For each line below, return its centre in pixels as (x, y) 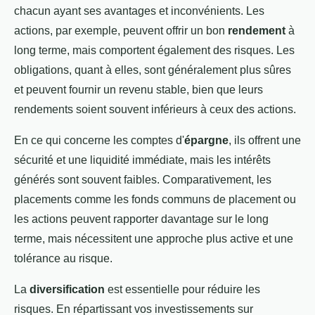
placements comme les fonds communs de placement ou (155, 200)
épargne (206, 141)
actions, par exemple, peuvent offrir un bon (121, 31)
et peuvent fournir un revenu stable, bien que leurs (139, 90)
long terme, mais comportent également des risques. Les (154, 51)
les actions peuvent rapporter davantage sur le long (141, 219)
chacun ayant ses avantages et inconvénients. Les (139, 11)
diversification (67, 290)
